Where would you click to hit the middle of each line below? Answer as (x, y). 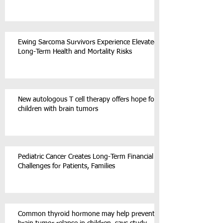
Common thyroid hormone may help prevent (86, 214)
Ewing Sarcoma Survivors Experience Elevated (88, 42)
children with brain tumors (58, 109)
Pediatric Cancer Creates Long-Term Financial (86, 157)
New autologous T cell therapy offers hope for (87, 100)
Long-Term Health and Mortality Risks (75, 52)
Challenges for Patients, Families (66, 166)
